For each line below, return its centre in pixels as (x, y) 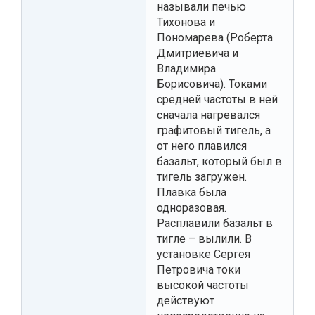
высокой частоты (203, 285)
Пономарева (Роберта (215, 37)
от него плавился (202, 146)
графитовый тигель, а (214, 130)
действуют (186, 300)
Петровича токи (199, 269)
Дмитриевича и (198, 53)
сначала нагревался (208, 115)
